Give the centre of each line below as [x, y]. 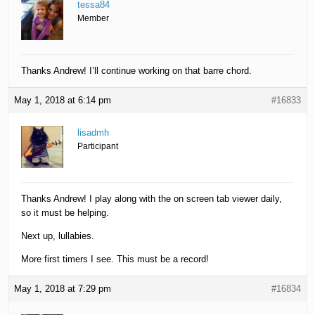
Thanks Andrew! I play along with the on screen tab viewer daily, [152, 199]
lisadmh [94, 133]
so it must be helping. [65, 213]
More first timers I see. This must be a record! [115, 259]
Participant [98, 147]
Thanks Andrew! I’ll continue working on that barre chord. [137, 71]
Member [94, 19]
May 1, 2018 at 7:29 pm [63, 289]
